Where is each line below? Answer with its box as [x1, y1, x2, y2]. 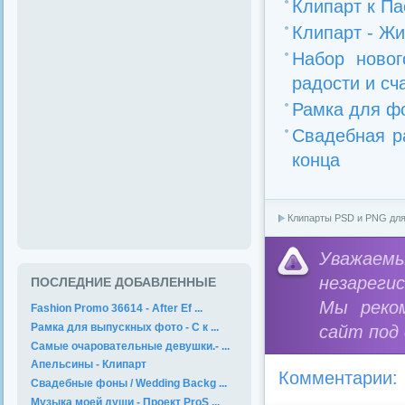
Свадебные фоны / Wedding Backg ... [31, 377, 227, 391]
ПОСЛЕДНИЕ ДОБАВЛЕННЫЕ [31, 276, 216, 289]
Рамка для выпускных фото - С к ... [31, 320, 219, 334]
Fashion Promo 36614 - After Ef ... [31, 302, 202, 315]
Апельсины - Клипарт [31, 358, 146, 372]
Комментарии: [278, 368, 398, 388]
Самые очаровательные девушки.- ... [31, 339, 230, 353]
